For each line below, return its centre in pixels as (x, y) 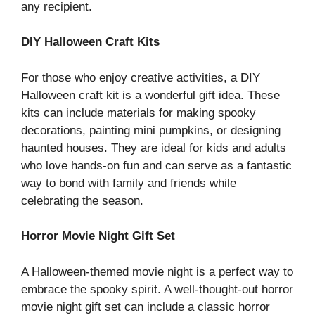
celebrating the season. (82, 200)
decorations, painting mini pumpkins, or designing (151, 130)
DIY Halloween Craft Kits (90, 42)
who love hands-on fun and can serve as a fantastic (156, 165)
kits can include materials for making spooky (139, 112)
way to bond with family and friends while (129, 183)
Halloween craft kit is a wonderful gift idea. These (150, 95)
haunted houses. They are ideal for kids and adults (154, 148)
